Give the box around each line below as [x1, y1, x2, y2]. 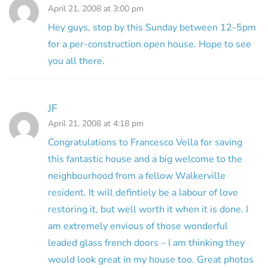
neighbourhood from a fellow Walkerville [48, 169, 226, 182]
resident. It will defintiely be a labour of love [48, 185, 238, 199]
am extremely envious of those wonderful [48, 219, 228, 233]
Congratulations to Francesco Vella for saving [48, 135, 242, 149]
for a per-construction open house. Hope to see [48, 37, 251, 51]
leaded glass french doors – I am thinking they [48, 236, 245, 249]
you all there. [48, 54, 105, 68]
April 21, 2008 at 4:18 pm [48, 117, 144, 129]
